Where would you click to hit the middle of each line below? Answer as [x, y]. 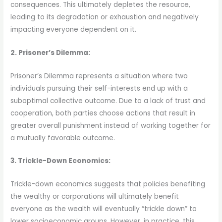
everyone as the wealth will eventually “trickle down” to [104, 209]
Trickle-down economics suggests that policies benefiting [108, 184]
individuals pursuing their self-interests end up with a [99, 88]
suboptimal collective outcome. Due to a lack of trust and [108, 101]
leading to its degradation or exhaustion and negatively [105, 17]
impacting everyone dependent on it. [74, 29]
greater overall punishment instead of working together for [111, 125]
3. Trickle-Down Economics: [61, 161]
